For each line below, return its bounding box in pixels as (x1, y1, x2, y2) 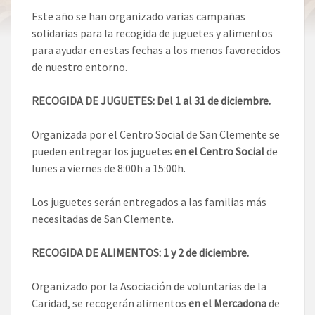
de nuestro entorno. (32, 60, 127, 75)
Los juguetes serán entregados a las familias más (32, 195, 266, 210)
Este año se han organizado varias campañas (32, 9, 245, 24)
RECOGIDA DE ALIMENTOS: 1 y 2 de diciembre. (32, 245, 249, 260)
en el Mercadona (188, 296, 266, 311)
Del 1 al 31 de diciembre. (157, 94, 271, 108)
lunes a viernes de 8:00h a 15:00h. (32, 161, 186, 176)
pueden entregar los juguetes (32, 144, 174, 159)
